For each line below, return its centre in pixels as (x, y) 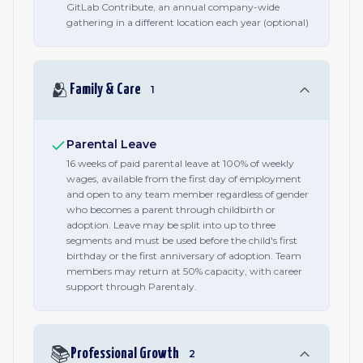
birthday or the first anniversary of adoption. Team (184, 256)
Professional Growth (125, 354)
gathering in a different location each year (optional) (188, 22)
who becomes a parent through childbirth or (171, 209)
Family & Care (105, 90)
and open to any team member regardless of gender (188, 194)
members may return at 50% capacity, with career (184, 271)
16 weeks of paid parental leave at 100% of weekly (180, 163)
